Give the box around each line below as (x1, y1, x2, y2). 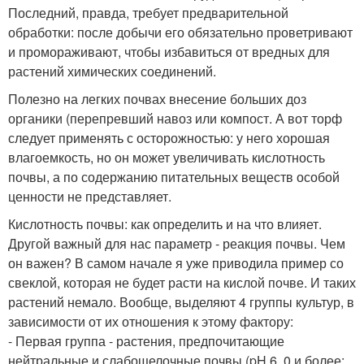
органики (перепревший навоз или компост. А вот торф (8, 109, 342, 128)
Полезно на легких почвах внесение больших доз (8, 89, 306, 109)
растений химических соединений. (8, 62, 216, 81)
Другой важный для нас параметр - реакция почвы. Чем (8, 234, 345, 253)
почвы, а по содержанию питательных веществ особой (8, 167, 340, 187)
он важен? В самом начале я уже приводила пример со (8, 253, 344, 273)
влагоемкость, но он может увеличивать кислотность (8, 148, 325, 167)
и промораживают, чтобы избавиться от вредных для (8, 42, 330, 62)
